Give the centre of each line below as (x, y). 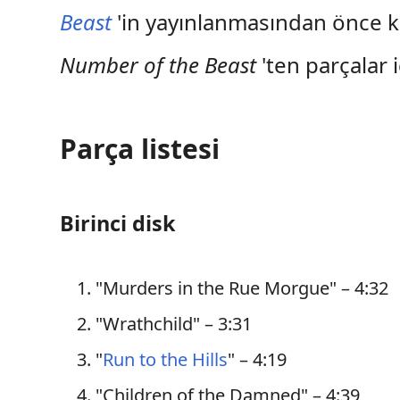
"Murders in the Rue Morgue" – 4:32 (242, 288)
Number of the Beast (158, 65)
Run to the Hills (166, 359)
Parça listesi (140, 149)
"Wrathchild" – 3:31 (174, 324)
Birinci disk (118, 223)
